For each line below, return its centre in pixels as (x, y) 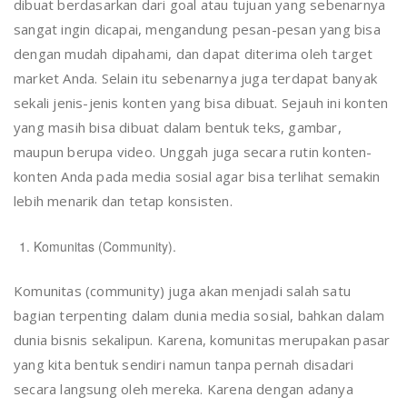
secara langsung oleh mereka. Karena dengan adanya (184, 388)
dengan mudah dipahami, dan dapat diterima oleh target (194, 53)
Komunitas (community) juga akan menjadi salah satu (183, 290)
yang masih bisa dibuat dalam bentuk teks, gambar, (178, 127)
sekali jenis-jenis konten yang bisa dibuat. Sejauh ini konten (201, 102)
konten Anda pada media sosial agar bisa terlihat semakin (197, 176)
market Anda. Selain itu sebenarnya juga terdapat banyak (196, 78)
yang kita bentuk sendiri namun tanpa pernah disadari (184, 364)
